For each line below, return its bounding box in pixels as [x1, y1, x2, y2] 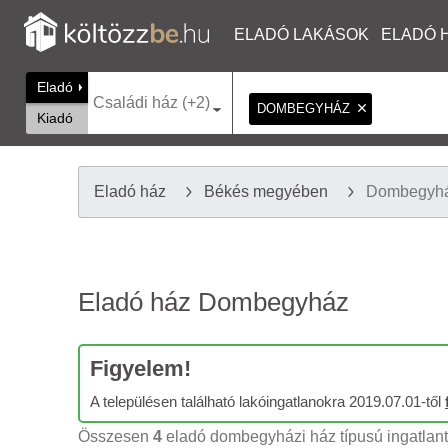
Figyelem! [90, 356, 191, 381]
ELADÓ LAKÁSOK [234, 26, 369, 43]
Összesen [78, 428, 153, 445]
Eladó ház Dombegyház [78, 287, 349, 317]
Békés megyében [204, 183, 328, 200]
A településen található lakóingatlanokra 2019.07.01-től [90, 393, 445, 410]
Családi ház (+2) [93, 94, 210, 111]
